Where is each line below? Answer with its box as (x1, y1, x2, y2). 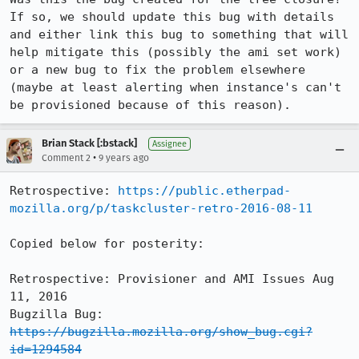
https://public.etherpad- (118, 184, 291, 198)
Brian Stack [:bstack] (42, 137, 137, 149)
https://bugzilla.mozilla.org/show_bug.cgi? (10, 325, 313, 339)
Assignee (152, 139, 187, 149)
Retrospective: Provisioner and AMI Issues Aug (10, 272, 334, 286)
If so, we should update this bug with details (10, 10, 334, 24)
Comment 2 (42, 152, 91, 163)
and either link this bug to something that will (10, 27, 349, 42)
